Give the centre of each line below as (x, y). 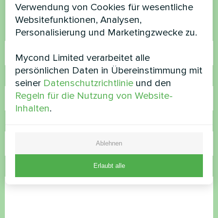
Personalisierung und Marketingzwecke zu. (106, 32)
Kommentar (28, 169)
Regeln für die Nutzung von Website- (94, 96)
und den (153, 83)
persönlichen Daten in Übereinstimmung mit (109, 70)
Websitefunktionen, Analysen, (79, 20)
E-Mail (17, 124)
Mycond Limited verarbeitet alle (83, 58)
